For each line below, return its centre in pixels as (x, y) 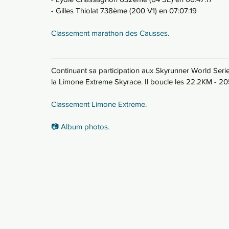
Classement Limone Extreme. (99, 104)
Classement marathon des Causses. (110, 33)
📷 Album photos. (80, 127)
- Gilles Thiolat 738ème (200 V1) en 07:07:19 (124, 10)
